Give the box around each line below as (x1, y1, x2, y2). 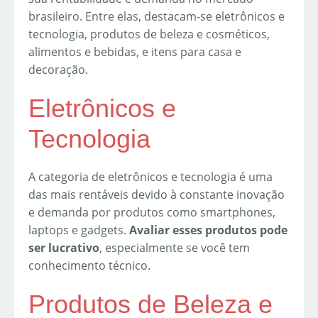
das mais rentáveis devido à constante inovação (28, 186, 285, 202)
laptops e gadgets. (28, 221, 129, 238)
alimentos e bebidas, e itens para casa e (28, 43, 241, 60)
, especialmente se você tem (99, 239, 250, 256)
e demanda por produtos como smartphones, (28, 204, 275, 220)
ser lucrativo (28, 239, 99, 256)
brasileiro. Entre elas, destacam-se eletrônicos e (28, 8, 285, 24)
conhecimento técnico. (28, 257, 150, 273)
